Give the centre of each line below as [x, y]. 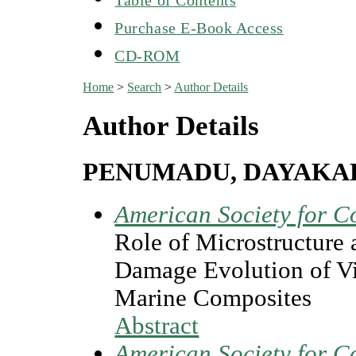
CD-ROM [147, 55]
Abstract [157, 326]
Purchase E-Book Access [199, 27]
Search [145, 87]
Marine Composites [213, 298]
